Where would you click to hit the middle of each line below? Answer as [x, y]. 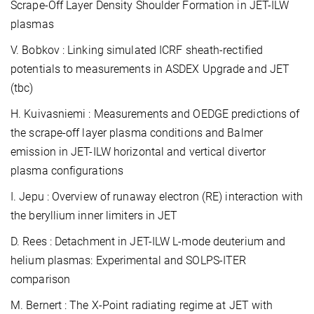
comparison [40, 279]
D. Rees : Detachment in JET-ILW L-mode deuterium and [148, 241]
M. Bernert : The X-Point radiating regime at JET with [142, 305]
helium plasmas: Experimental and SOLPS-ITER [129, 260]
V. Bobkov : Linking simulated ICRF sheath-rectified [137, 50]
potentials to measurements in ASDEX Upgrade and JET [150, 69]
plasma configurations [67, 170]
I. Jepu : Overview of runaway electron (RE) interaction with [157, 196]
